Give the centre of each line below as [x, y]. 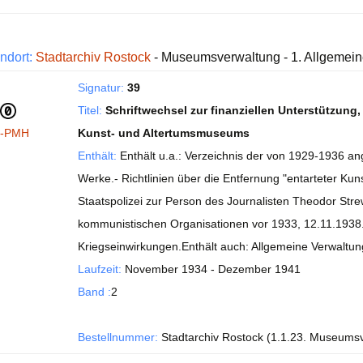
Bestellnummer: [118, 337]
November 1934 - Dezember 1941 [211, 269]
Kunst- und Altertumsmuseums [164, 133]
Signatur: [101, 88]
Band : [94, 292]
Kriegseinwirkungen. [130, 246]
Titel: [90, 110]
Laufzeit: [100, 269]
